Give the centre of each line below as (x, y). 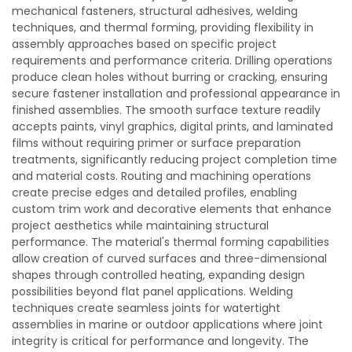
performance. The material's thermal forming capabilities (170, 242)
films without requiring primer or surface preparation (156, 143)
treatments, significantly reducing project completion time (174, 159)
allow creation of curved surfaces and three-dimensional (169, 258)
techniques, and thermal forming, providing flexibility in (163, 27)
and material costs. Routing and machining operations (161, 176)
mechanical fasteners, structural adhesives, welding (155, 11)
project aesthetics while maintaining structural (140, 225)
